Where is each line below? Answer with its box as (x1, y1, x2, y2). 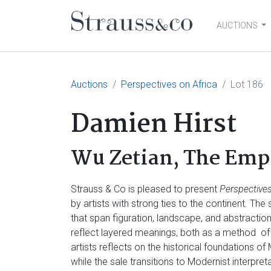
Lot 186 (230, 79, 263, 90)
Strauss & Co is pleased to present (71, 183, 220, 195)
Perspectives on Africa (121, 79, 217, 90)
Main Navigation (71, 21, 238, 54)
